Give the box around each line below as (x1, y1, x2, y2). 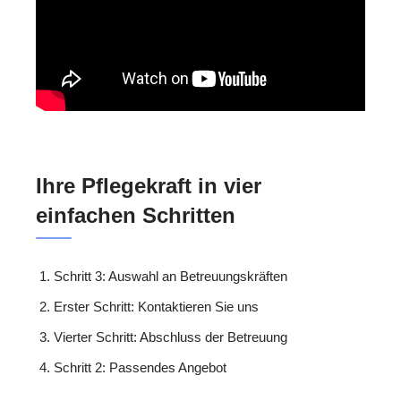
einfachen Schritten (36, 203, 235, 228)
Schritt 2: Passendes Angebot (54, 360, 226, 376)
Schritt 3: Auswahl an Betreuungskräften (54, 269, 287, 285)
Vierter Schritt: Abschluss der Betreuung (54, 329, 287, 346)
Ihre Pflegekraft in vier (36, 174, 261, 199)
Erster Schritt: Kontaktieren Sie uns (54, 299, 259, 315)
